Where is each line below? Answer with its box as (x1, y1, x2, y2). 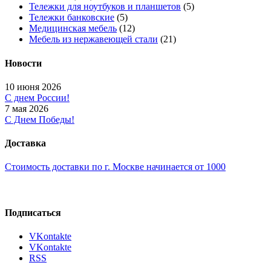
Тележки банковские (29, 12, 114, 23)
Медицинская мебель (29, 23, 117, 34)
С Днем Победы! (5, 114, 74, 125)
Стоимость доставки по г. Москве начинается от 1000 (5, 162, 226, 172)
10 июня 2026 (5, 81, 61, 92)
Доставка (5, 138, 46, 149)
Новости (5, 57, 42, 68)
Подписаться (5, 207, 61, 218)
